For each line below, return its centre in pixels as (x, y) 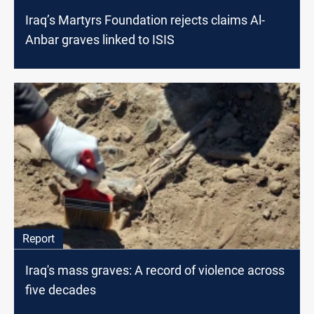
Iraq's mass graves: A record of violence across (155, 271)
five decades (61, 290)
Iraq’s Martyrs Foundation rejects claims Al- (145, 20)
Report (39, 239)
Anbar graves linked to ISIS (100, 40)
